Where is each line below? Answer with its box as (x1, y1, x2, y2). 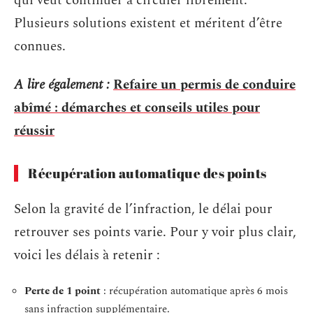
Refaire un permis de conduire (113, 75, 296, 95)
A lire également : (14, 75, 110, 95)
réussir (14, 121, 54, 141)
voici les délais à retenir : (14, 245, 160, 265)
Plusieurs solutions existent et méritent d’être (14, 13, 282, 34)
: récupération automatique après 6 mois (101, 283, 288, 299)
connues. (14, 36, 66, 57)
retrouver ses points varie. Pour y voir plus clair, (14, 221, 296, 242)
